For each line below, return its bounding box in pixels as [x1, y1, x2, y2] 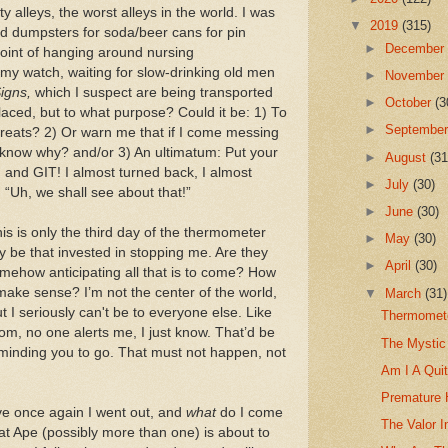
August [385, 149, 431, 165]
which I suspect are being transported [31, 84, 273, 100]
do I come [216, 404, 283, 420]
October [385, 95, 436, 111]
